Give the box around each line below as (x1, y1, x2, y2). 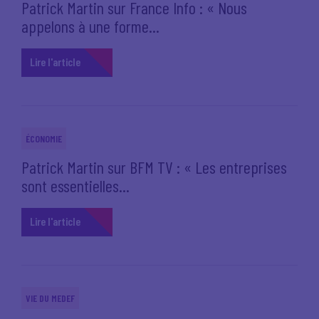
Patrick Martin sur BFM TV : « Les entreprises (21, 157, 287, 177)
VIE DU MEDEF (26, 292, 75, 304)
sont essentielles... (21, 175, 130, 196)
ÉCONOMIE (26, 132, 62, 145)
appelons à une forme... (21, 16, 159, 36)
